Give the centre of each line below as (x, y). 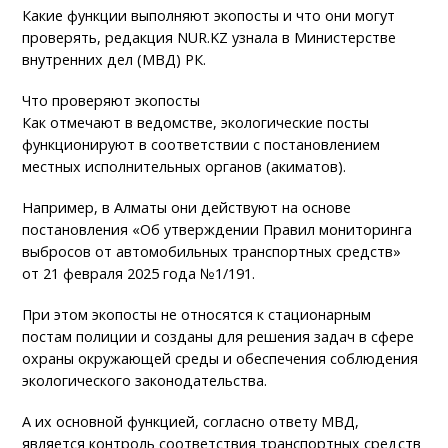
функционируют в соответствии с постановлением (201, 145)
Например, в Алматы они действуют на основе (187, 208)
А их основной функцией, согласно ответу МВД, (191, 422)
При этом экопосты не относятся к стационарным (197, 315)
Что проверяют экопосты (111, 101)
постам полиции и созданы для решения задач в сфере (218, 337)
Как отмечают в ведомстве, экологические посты (196, 123)
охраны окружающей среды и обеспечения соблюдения (220, 359)
